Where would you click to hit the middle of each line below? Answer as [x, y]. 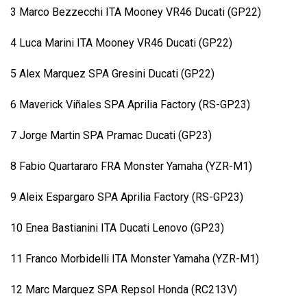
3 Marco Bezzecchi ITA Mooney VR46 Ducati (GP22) [136, 12]
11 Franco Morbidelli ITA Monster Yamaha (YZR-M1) [135, 259]
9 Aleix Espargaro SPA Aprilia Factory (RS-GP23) [127, 197]
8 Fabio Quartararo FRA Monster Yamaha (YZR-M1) [131, 167]
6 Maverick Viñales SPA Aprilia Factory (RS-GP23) [130, 105]
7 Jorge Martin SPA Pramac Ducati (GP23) [111, 136]
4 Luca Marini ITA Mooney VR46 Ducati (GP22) [121, 43]
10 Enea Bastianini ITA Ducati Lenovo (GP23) [117, 228]
